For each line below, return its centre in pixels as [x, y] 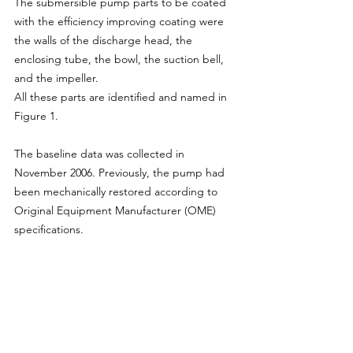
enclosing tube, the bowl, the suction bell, [121, 59]
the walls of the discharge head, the [105, 40]
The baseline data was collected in [101, 154]
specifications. [49, 229]
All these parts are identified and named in [122, 97]
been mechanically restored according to [117, 191]
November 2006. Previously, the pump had [121, 173]
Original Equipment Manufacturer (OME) [117, 210]
